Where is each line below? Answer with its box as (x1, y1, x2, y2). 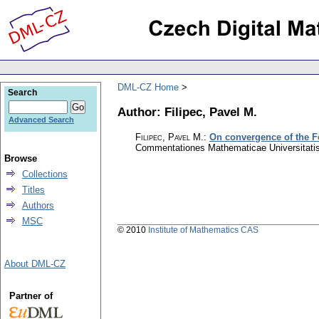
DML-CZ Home (117, 81, 179, 93)
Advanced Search (9, 115, 74, 124)
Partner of (9, 291, 53, 301)
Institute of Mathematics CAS (148, 225, 258, 236)
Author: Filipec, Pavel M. (117, 104, 257, 119)
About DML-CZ (4, 258, 66, 269)
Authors (22, 200, 54, 211)
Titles (22, 184, 45, 195)
